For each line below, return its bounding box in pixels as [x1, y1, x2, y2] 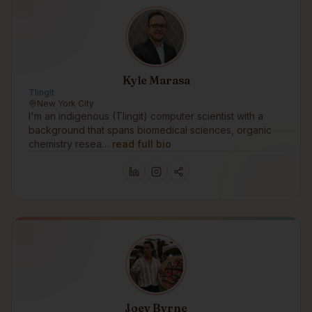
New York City [37, 98, 94, 109]
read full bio [112, 138, 171, 150]
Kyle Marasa [122, 73, 190, 87]
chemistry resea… [29, 138, 109, 150]
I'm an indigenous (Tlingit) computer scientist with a [29, 110, 263, 122]
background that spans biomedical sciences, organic [29, 124, 272, 136]
